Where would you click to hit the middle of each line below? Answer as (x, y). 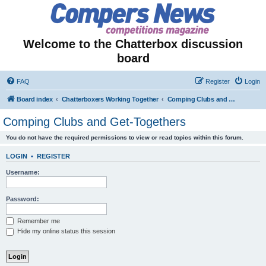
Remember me (38, 221)
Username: (23, 172)
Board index (35, 99)
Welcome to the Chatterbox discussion (133, 44)
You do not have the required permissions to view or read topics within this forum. (125, 137)
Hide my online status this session (65, 231)
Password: (23, 199)
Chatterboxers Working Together (110, 99)
